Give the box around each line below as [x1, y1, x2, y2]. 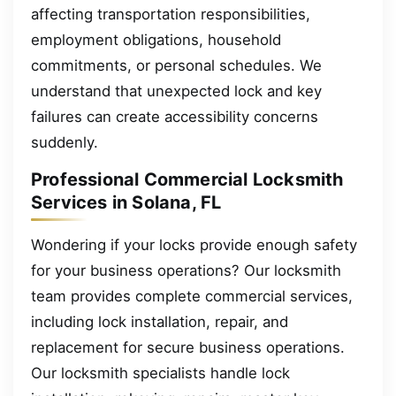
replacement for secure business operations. [31, 338, 345, 356]
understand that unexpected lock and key [31, 81, 322, 100]
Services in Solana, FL [31, 192, 222, 214]
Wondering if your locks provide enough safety [31, 235, 357, 254]
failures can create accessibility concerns [31, 107, 318, 126]
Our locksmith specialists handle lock [31, 363, 290, 382]
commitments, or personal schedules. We [31, 56, 322, 74]
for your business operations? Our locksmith [31, 261, 341, 279]
